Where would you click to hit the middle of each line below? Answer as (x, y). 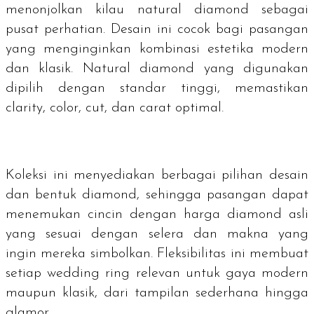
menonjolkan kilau (71, 9)
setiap (27, 273)
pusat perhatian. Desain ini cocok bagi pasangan (157, 29)
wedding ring (89, 273)
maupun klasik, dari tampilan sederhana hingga (157, 293)
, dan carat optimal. (166, 108)
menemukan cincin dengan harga (116, 214)
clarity (24, 108)
